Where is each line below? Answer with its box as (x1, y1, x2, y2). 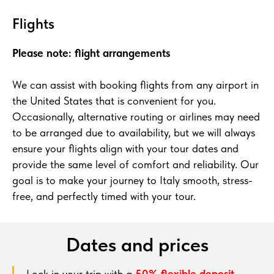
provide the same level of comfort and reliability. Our (12, 158, 259, 171)
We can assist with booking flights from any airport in (12, 78, 259, 92)
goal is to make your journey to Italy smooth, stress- (12, 174, 253, 187)
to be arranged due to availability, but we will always (12, 126, 255, 139)
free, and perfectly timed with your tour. (12, 190, 196, 203)
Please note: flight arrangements (12, 46, 170, 60)
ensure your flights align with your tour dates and (12, 142, 239, 155)
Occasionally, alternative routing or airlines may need (12, 110, 260, 124)
